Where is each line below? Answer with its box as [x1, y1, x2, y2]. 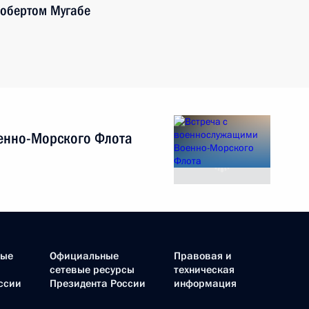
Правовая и [174, 249, 232, 263]
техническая [174, 263, 235, 277]
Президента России [50, 277, 146, 290]
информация [174, 277, 237, 290]
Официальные [50, 249, 119, 263]
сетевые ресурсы [50, 263, 134, 277]
